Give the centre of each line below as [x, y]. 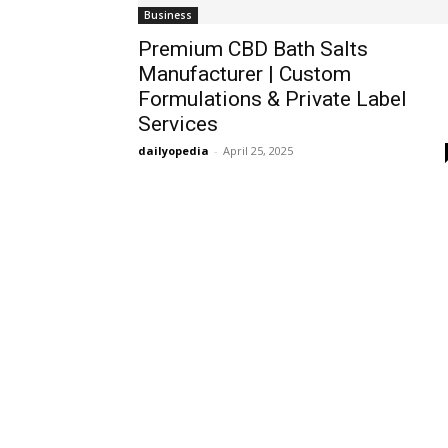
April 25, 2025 [258, 150]
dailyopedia [173, 150]
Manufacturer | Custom [244, 74]
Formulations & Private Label [272, 99]
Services [178, 124]
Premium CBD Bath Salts [253, 49]
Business [168, 15]
